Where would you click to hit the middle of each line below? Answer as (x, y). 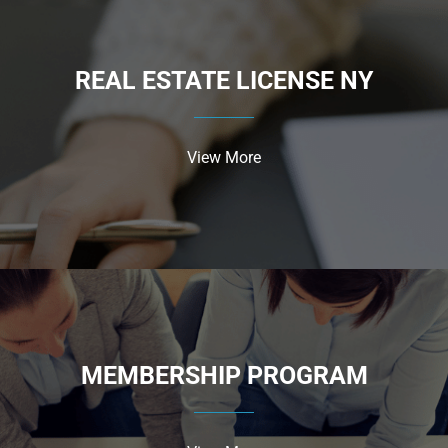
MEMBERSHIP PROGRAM (224, 375)
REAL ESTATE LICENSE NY (224, 81)
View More (224, 158)
